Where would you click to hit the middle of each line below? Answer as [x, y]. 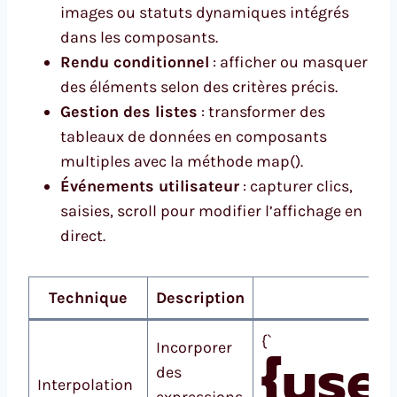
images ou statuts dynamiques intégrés [205, 12]
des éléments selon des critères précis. [199, 86]
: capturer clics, [296, 186]
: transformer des [261, 111]
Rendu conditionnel [135, 62]
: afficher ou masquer [288, 62]
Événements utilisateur [150, 186]
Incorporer [194, 347]
